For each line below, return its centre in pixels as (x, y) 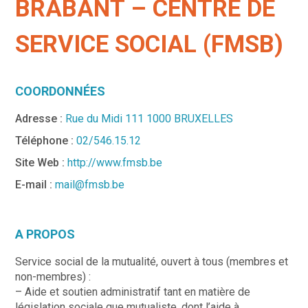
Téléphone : (46, 140)
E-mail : (34, 184)
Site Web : (40, 162)
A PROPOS (45, 234)
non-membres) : (53, 276)
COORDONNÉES (60, 91)
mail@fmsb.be (90, 184)
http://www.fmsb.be (115, 162)
